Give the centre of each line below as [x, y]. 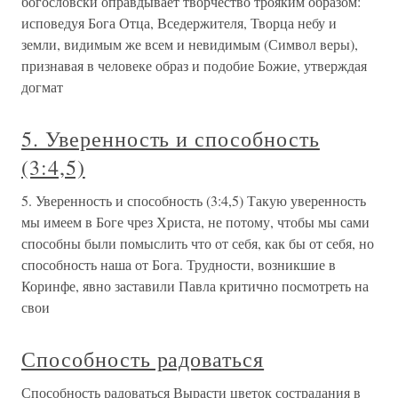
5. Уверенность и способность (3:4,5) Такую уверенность [194, 200]
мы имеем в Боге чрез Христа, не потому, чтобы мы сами [195, 222]
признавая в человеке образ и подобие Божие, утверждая [194, 65]
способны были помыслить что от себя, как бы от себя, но [198, 243]
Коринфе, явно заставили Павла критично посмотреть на [195, 286]
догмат [42, 87]
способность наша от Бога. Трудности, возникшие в [179, 264]
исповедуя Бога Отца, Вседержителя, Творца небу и [179, 23]
